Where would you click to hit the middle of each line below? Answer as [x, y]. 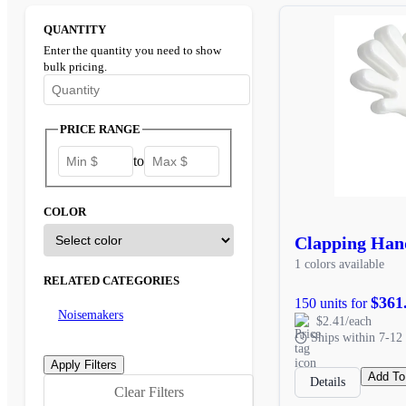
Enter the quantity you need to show [132, 50]
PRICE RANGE [100, 129]
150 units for [333, 303]
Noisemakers [91, 315]
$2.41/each [344, 321]
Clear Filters [149, 392]
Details [328, 382]
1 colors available [339, 264]
